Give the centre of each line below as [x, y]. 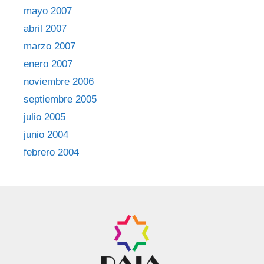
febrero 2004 [51, 152]
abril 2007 [45, 28]
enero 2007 [48, 64]
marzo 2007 [49, 46]
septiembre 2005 [60, 99]
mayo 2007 [48, 11]
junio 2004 [46, 134]
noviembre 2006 [59, 81]
